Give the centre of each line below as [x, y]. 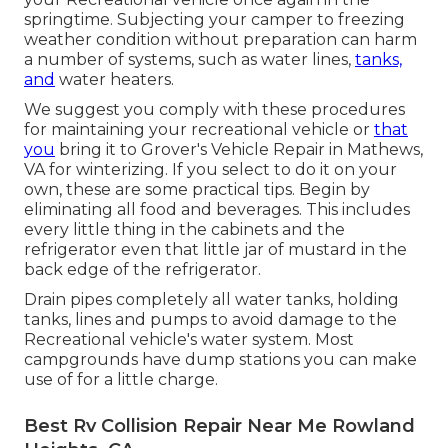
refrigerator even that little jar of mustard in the [215, 249]
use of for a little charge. [121, 379]
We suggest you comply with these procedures [214, 109]
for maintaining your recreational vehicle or [199, 129]
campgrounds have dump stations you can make [220, 359]
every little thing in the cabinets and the [184, 229]
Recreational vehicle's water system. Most [189, 339]
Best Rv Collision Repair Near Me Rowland [219, 425]
